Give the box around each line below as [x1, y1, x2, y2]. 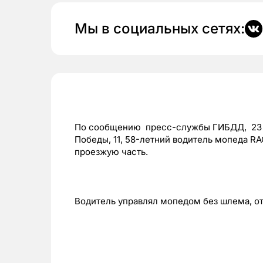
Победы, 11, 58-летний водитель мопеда [75, 134, 248, 146]
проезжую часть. [75, 146, 148, 158]
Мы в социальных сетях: [75, 20, 245, 38]
